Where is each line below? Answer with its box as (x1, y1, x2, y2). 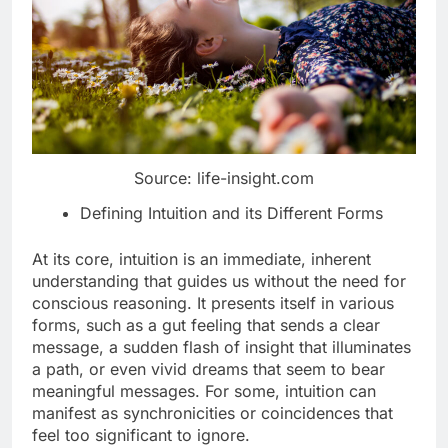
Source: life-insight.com (134, 168, 314, 189)
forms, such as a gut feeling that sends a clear (32, 315, 380, 336)
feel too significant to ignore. (32, 425, 250, 446)
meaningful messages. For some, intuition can (32, 381, 376, 402)
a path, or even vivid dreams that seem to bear (32, 359, 385, 380)
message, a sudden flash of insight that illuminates (32, 337, 411, 358)
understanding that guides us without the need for (32, 271, 406, 292)
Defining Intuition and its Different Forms (80, 203, 383, 224)
